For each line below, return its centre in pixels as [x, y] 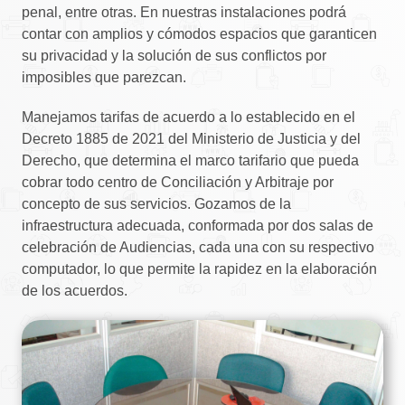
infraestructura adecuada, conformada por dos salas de [198, 225]
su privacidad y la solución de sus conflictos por [174, 55]
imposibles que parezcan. [104, 77]
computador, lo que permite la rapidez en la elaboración [199, 268]
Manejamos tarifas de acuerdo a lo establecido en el [188, 117]
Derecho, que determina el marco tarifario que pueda [190, 160]
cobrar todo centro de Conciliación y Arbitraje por [178, 182]
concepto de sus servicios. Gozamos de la [156, 203]
